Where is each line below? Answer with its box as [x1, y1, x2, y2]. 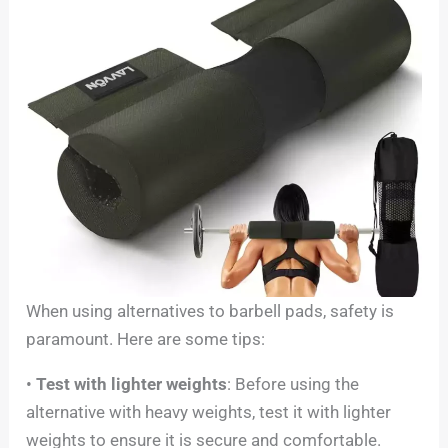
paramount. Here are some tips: [26, 329, 266, 349]
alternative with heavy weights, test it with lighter [26, 402, 392, 422]
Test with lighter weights [36, 374, 228, 394]
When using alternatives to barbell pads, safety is [26, 301, 395, 321]
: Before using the [227, 374, 360, 394]
